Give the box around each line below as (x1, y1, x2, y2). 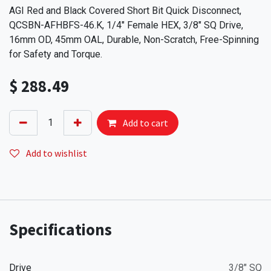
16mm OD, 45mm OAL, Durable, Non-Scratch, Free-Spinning (9, 34, 259, 46)
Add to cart (121, 117, 168, 129)
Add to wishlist (26, 147, 87, 160)
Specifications (9, 219, 112, 240)
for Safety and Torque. (9, 48, 102, 60)
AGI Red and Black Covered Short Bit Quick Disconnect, (9, 5, 241, 17)
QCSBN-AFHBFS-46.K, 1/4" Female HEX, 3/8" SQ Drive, (9, 19, 243, 31)
